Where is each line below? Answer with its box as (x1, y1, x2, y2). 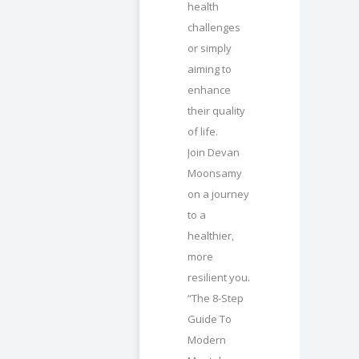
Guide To (188, 312, 232, 327)
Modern (188, 333, 226, 348)
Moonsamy (188, 166, 242, 181)
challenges (188, 20, 240, 35)
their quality (188, 103, 245, 119)
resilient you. (188, 270, 250, 285)
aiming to (188, 62, 232, 77)
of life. (188, 124, 218, 139)
